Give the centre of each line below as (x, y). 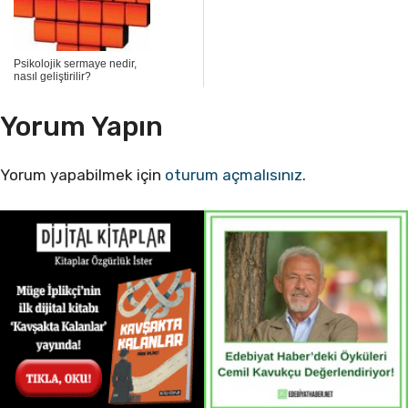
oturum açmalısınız (234, 175)
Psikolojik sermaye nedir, (75, 63)
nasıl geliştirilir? (52, 76)
